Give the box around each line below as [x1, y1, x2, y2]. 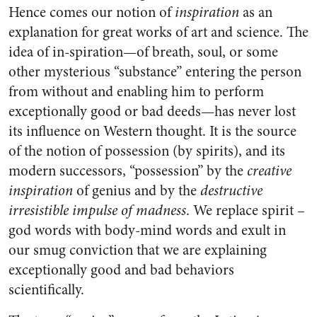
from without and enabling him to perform [8, 81, 264, 102]
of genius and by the [73, 180, 200, 201]
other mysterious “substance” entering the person [8, 62, 301, 82]
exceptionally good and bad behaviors [8, 260, 234, 280]
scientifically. [8, 279, 84, 300]
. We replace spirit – [186, 200, 305, 221]
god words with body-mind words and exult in [8, 220, 286, 241]
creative [247, 161, 292, 181]
